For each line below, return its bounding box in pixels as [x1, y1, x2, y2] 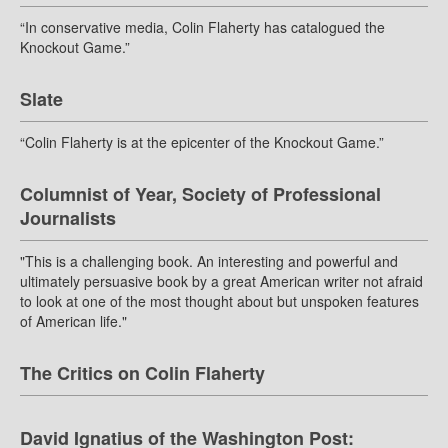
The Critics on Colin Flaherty [20, 360, 265, 387]
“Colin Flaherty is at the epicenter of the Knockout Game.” [20, 132, 384, 153]
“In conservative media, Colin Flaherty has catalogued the [20, 17, 385, 38]
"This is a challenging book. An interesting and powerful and [20, 251, 398, 272]
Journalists [20, 205, 116, 232]
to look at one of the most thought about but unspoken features [20, 291, 419, 312]
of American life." [20, 311, 127, 332]
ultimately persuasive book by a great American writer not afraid [20, 271, 423, 292]
